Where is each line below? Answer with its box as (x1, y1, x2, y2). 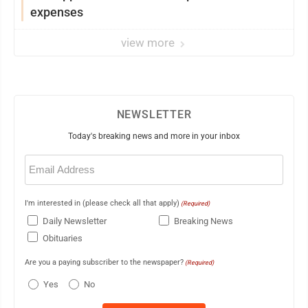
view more (121, 35, 177, 49)
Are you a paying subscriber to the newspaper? (25, 258, 184, 267)
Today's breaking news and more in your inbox (68, 131, 240, 141)
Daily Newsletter (43, 216, 107, 227)
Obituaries (43, 232, 82, 243)
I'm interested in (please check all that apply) (25, 198, 179, 208)
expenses (30, 4, 83, 19)
